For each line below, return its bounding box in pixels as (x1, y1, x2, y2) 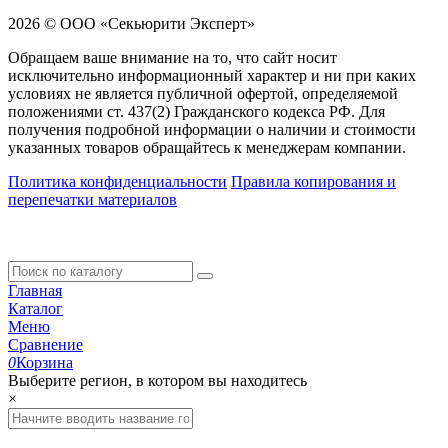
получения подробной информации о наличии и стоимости (8, 120, 416, 138)
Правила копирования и (231, 172, 396, 190)
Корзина (16, 353, 73, 371)
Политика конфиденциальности (8, 172, 227, 190)
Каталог (8, 299, 63, 317)
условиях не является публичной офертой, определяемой (8, 84, 398, 102)
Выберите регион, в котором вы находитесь (8, 371, 307, 389)
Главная (8, 281, 62, 299)
